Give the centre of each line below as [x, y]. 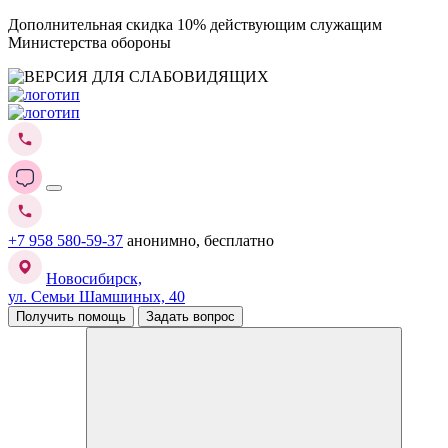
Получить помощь [102, 316]
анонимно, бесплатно [200, 240]
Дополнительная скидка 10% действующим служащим [195, 24]
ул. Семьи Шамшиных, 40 [96, 296]
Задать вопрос [214, 316]
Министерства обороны [89, 42]
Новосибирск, [94, 278]
